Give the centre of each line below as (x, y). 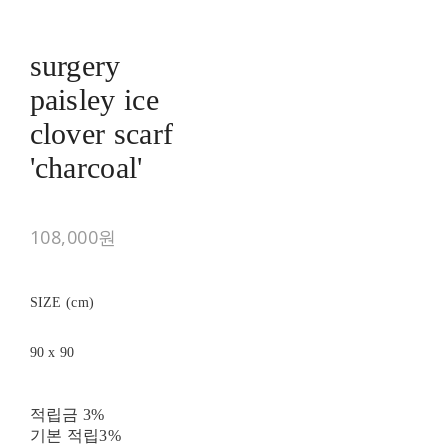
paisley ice (94, 100)
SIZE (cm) (62, 303)
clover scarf (101, 134)
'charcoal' (86, 168)
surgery (75, 66)
